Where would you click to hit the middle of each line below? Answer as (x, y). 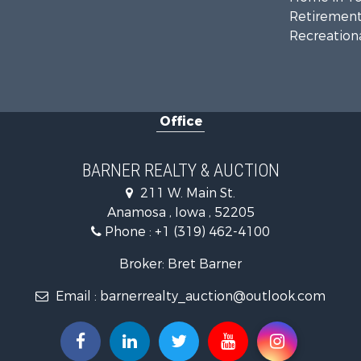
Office (180, 121)
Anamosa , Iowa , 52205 (180, 212)
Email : (76, 296)
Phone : (128, 231)
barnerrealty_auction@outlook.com (213, 296)
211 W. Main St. (186, 193)
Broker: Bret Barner (180, 263)
